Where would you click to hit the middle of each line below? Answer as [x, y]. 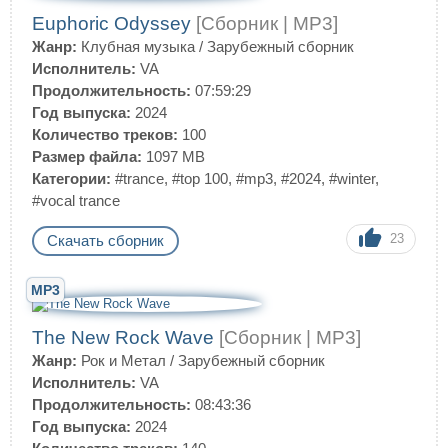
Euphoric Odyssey [114, 23]
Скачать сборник [105, 240]
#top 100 [200, 178]
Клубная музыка [138, 46]
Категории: [71, 178]
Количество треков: [105, 134]
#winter [352, 178]
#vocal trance [76, 200]
